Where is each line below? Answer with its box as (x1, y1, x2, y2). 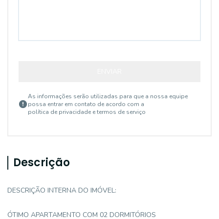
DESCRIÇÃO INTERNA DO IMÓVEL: (7, 186, 116, 195)
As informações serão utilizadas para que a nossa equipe (28, 92, 188, 100)
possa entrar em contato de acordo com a (28, 100, 144, 108)
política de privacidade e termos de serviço (28, 108, 146, 116)
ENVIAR (97, 67, 122, 76)
